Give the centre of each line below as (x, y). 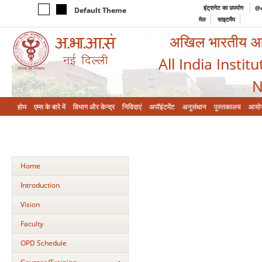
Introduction (40, 185)
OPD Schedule (44, 243)
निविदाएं (132, 107)
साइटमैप (226, 19)
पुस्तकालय (227, 107)
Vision (30, 204)
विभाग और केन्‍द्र (94, 107)
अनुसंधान (194, 107)
